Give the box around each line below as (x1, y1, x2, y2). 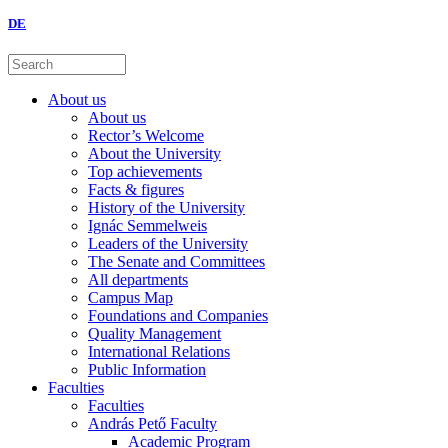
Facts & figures (88, 181, 184, 199)
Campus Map (88, 289, 173, 307)
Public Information (88, 361, 206, 379)
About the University (88, 145, 221, 163)
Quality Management (88, 325, 221, 343)
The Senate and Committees (88, 253, 265, 271)
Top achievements (88, 163, 202, 181)
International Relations (88, 343, 230, 361)
